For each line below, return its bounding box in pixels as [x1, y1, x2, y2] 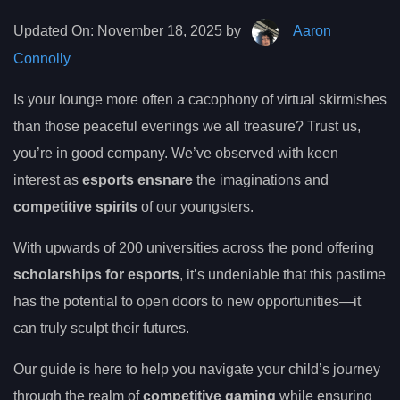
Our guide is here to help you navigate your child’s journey [13, 362, 380, 378]
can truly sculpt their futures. [13, 321, 189, 337]
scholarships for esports [13, 267, 179, 283]
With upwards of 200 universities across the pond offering [13, 240, 374, 256]
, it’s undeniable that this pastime [179, 267, 386, 283]
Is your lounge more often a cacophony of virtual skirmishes [13, 92, 387, 108]
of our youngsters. [137, 199, 254, 215]
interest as [13, 172, 82, 188]
